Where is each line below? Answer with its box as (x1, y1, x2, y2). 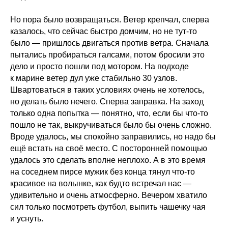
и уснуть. (10, 214, 43, 223)
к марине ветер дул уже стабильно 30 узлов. (10, 73, 177, 82)
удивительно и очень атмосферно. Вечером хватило (10, 190, 207, 199)
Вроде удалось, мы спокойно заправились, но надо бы (10, 132, 216, 141)
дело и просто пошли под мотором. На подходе (10, 62, 189, 71)
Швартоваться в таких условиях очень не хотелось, (10, 85, 204, 94)
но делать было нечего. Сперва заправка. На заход (10, 97, 204, 106)
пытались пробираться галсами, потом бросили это (10, 50, 205, 59)
